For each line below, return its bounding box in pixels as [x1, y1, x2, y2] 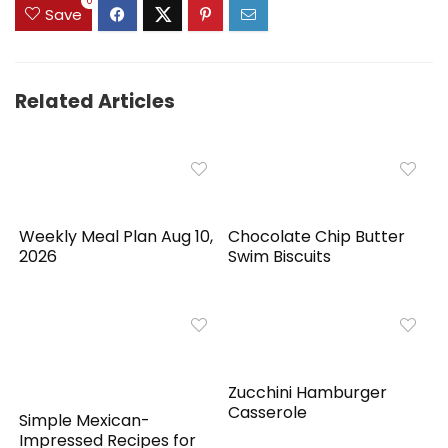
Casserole [228, 401, 308, 425]
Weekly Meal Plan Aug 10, [19, 225, 214, 249]
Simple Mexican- [19, 409, 151, 433]
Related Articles [15, 88, 175, 116]
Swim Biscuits [228, 245, 332, 269]
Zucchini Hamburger [228, 381, 388, 405]
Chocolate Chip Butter [228, 225, 406, 249]
